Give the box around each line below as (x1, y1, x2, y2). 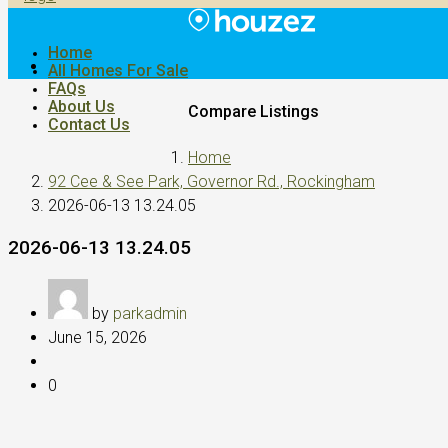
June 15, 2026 (48, 327, 147, 347)
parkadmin (113, 303, 187, 323)
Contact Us (48, 114, 130, 134)
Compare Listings (188, 102, 319, 122)
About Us (48, 96, 115, 116)
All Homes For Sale (48, 60, 188, 80)
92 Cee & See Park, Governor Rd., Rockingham (48, 171, 375, 191)
